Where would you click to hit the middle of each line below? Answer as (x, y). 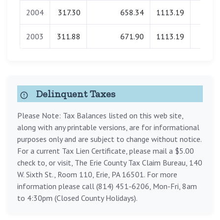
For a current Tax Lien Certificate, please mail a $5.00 (106, 151)
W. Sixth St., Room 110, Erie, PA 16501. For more (97, 175)
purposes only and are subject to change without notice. (109, 139)
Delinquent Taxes (74, 94)
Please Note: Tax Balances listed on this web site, (100, 116)
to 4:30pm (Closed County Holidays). (77, 198)
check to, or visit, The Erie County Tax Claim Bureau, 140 (110, 163)
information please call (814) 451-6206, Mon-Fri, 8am (107, 186)
